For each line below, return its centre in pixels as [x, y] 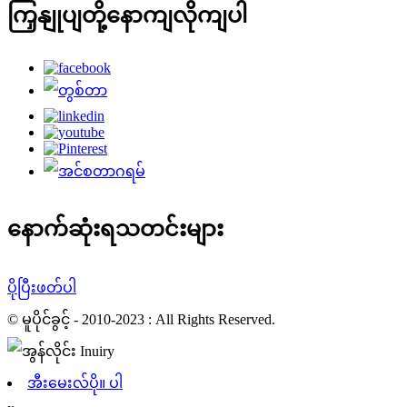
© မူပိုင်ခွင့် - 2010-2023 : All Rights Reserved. [141, 319]
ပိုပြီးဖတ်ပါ [42, 288]
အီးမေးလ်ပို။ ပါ [75, 383]
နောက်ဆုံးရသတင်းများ [115, 229]
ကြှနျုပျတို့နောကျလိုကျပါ [127, 16]
